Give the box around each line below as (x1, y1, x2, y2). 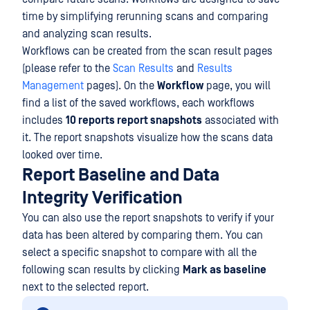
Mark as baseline (183, 264, 266, 276)
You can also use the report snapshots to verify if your (22, 212, 274, 224)
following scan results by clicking (22, 264, 183, 276)
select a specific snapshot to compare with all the (22, 246, 257, 259)
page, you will (203, 80, 271, 92)
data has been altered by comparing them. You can (22, 229, 263, 241)
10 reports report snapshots (66, 114, 202, 127)
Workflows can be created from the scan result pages (22, 45, 273, 57)
